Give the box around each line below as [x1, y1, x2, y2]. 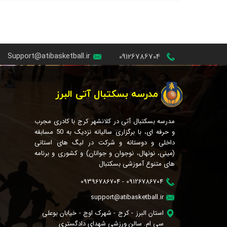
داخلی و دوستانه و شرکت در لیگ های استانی [34, 137, 175, 148]
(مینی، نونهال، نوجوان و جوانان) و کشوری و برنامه [34, 147, 175, 159]
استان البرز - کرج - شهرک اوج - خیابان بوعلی [42, 207, 164, 218]
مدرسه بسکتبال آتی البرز [56, 87, 158, 101]
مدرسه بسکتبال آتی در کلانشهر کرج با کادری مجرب [34, 116, 175, 127]
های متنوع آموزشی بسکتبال [99, 158, 175, 169]
